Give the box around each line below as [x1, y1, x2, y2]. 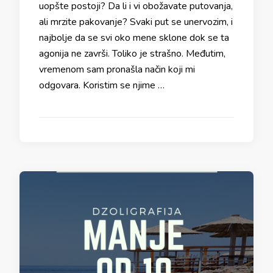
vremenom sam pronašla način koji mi [39, 63, 195, 76]
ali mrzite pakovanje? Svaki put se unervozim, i [39, 15, 233, 29]
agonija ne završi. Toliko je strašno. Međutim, [39, 47, 225, 60]
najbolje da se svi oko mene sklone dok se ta [39, 31, 229, 44]
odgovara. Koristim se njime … [39, 79, 165, 92]
